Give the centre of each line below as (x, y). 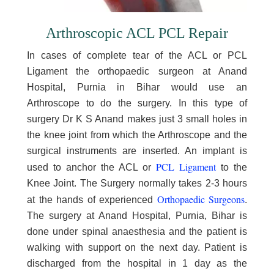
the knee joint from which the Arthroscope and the (137, 135)
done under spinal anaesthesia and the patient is (137, 231)
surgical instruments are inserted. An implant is (137, 151)
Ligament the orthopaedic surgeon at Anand (137, 71)
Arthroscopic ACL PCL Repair (137, 33)
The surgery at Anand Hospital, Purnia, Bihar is (137, 216)
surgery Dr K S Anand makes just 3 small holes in (137, 119)
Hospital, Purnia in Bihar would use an (137, 87)
